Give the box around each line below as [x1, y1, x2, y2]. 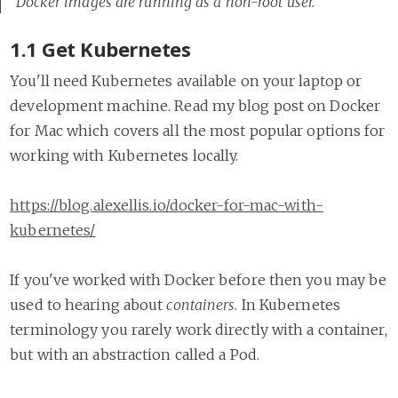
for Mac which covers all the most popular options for [10, 121, 386, 139]
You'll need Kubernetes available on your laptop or [10, 71, 362, 90]
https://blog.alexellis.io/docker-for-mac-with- [10, 195, 323, 214]
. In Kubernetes [235, 295, 340, 314]
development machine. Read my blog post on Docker [10, 96, 381, 115]
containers [166, 295, 235, 314]
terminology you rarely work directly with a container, [10, 320, 387, 338]
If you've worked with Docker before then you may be [10, 270, 387, 289]
